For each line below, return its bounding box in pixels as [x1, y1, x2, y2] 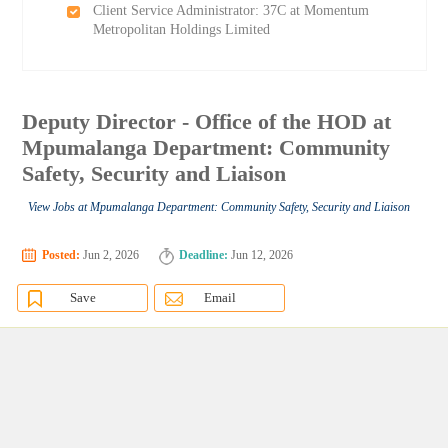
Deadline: [179, 248, 229, 263]
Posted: [42, 248, 81, 263]
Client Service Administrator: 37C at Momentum [92, 3, 369, 18]
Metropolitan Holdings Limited [92, 22, 270, 37]
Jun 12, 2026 [228, 248, 294, 263]
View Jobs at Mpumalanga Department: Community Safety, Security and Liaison [28, 200, 411, 215]
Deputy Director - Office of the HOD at [22, 109, 392, 135]
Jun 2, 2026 [80, 248, 140, 263]
